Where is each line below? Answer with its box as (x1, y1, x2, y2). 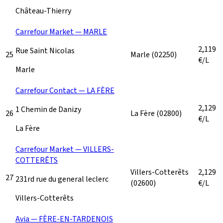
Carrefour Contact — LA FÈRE (15, 85, 114, 96)
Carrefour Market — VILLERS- (15, 143, 114, 155)
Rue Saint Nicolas (15, 45, 75, 56)
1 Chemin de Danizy (15, 104, 81, 115)
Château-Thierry (15, 5, 71, 16)
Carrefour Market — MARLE (15, 26, 107, 37)
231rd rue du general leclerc (15, 173, 109, 185)
